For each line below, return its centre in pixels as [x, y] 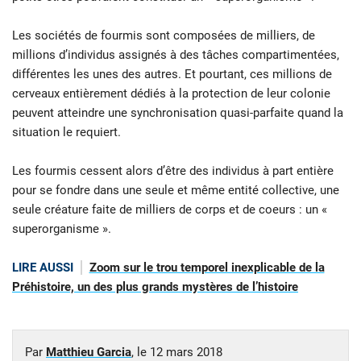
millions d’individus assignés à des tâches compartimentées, [176, 55]
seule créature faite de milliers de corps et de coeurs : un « [170, 210]
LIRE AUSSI [43, 268]
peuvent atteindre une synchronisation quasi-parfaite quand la [178, 113]
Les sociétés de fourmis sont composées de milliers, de [164, 36]
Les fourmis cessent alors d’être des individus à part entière [173, 171]
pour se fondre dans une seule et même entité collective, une [176, 191]
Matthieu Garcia [89, 352]
